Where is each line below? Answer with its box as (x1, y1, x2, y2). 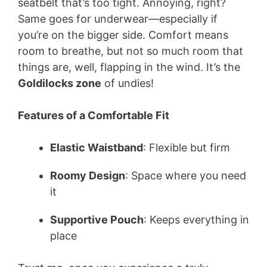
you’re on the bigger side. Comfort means (18, 28, 228, 41)
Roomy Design (50, 169, 125, 182)
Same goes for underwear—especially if (18, 12, 218, 25)
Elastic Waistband (50, 141, 143, 154)
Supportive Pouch (50, 213, 144, 226)
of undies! (101, 76, 154, 89)
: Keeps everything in (144, 213, 249, 226)
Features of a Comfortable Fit (18, 108, 169, 122)
